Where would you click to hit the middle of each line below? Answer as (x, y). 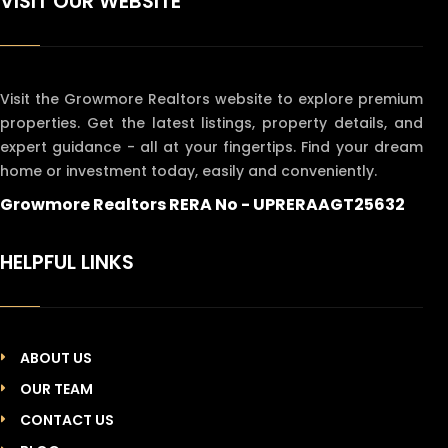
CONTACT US (67, 420)
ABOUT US (56, 358)
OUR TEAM (56, 389)
